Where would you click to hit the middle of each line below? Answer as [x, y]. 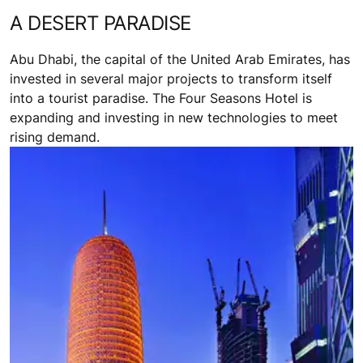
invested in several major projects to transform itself [171, 79]
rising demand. [55, 137]
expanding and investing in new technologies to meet [174, 118]
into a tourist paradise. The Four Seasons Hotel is [161, 98]
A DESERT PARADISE [100, 23]
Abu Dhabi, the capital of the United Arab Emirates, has [180, 60]
